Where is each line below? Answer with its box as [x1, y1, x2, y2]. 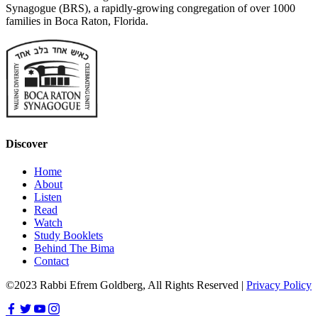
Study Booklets [34, 229, 103, 242]
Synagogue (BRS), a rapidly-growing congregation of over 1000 [6, 1, 295, 14]
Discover [6, 138, 48, 150]
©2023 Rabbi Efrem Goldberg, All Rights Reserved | [6, 279, 246, 292]
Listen [34, 191, 62, 204]
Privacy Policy [246, 279, 312, 292]
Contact [34, 255, 69, 268]
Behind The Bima [34, 242, 114, 255]
